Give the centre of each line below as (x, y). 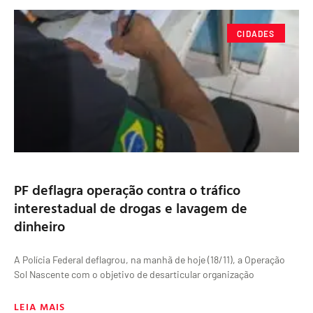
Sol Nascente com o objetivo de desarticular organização (134, 275)
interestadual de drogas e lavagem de (131, 208)
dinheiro (39, 226)
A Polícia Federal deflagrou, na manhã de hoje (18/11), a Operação (150, 260)
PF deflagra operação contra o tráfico (127, 190)
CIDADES (256, 33)
